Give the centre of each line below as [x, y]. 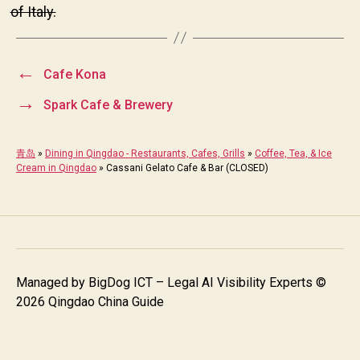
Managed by [52, 282]
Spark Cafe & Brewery [108, 104]
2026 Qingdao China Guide [90, 301]
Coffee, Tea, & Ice [293, 153]
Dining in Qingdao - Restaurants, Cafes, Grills [145, 153]
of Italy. [33, 11]
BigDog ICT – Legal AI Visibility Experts [200, 282]
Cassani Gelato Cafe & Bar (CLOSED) [187, 168]
